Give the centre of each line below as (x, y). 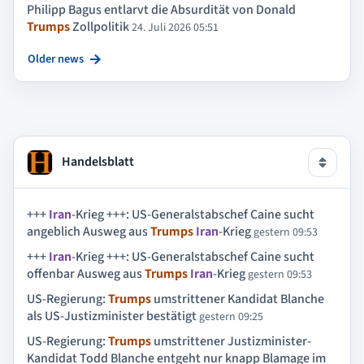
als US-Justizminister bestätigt (112, 316)
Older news (56, 59)
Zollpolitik (100, 27)
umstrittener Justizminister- (231, 342)
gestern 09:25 (231, 316)
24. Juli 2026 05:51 (175, 28)
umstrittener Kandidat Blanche (238, 299)
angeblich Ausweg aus (89, 231)
